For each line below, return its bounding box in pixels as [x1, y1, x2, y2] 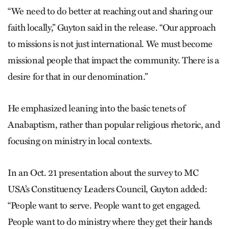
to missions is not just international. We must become [8, 38, 213, 50]
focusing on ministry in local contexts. [8, 135, 152, 147]
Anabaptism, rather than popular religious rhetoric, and [8, 119, 220, 131]
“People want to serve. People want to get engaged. [8, 200, 201, 212]
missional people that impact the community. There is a [8, 55, 219, 66]
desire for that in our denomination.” [8, 71, 148, 83]
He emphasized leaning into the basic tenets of [8, 103, 186, 114]
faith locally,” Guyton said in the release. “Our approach [8, 22, 216, 34]
